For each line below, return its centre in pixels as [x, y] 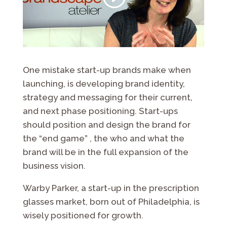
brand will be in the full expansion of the [105, 152]
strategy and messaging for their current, [107, 97]
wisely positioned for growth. [83, 215]
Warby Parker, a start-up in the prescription [111, 188]
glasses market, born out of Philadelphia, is [111, 201]
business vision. [54, 165]
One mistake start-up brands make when [107, 70]
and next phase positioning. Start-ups [100, 111]
